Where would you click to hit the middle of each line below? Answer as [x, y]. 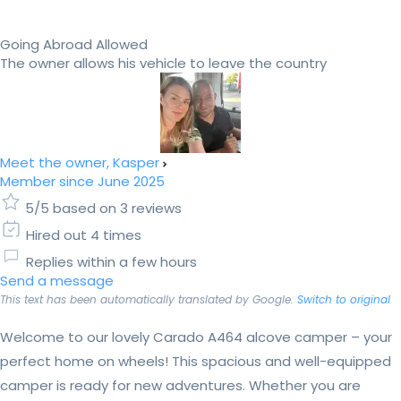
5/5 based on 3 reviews [103, 209]
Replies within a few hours [111, 262]
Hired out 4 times [84, 235]
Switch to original [344, 300]
